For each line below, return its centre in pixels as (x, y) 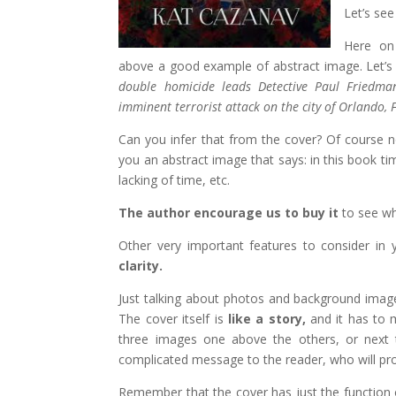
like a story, (264, 318)
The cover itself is (171, 318)
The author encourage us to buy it (229, 212)
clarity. (141, 265)
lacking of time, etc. (175, 179)
